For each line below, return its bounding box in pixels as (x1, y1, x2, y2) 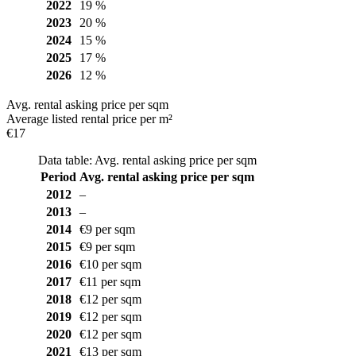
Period (41, 169, 76, 184)
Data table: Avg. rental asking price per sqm (38, 153, 257, 167)
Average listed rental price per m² (6, 111, 172, 126)
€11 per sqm (79, 274, 141, 288)
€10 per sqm (79, 257, 141, 271)
